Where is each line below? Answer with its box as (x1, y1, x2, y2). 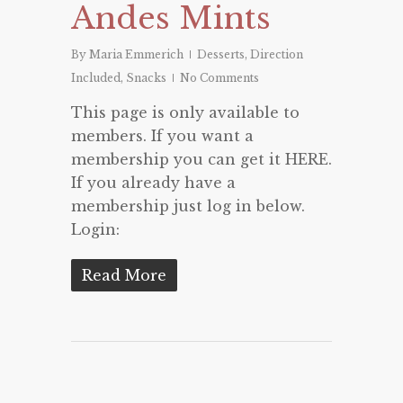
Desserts (197, 47, 245, 61)
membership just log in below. (71, 196, 305, 215)
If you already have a (71, 173, 236, 192)
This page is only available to (71, 103, 300, 121)
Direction (250, 47, 303, 61)
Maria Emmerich (89, 47, 184, 61)
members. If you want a (71, 126, 254, 145)
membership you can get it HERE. (71, 149, 332, 168)
